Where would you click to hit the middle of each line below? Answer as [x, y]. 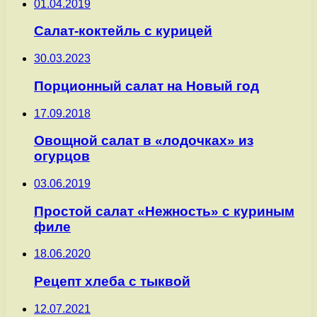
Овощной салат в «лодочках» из [144, 141]
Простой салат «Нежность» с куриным [164, 211]
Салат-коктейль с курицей [123, 31]
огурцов [62, 156]
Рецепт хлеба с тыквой [112, 282]
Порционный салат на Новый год [146, 86]
